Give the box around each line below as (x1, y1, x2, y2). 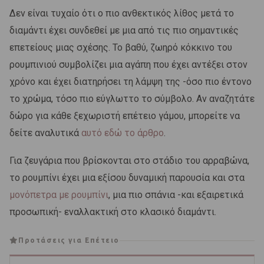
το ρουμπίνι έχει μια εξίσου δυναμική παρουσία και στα (9, 172, 245, 184)
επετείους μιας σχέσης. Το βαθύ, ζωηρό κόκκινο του (9, 42, 232, 54)
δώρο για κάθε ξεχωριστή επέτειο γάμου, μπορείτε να (9, 110, 240, 122)
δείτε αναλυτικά (9, 127, 81, 139)
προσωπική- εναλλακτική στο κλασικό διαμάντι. (9, 206, 216, 218)
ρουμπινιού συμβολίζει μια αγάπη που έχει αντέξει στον (9, 59, 247, 71)
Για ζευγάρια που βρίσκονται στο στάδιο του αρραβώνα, (9, 155, 249, 167)
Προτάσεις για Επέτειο (18, 236, 120, 245)
